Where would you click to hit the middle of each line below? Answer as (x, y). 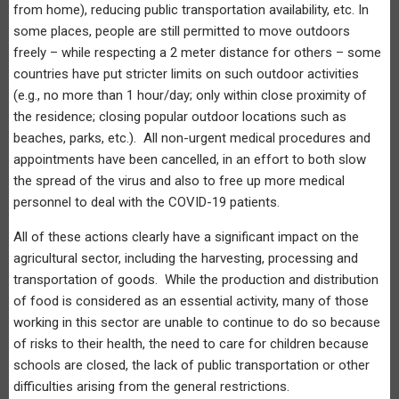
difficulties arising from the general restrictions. (153, 386)
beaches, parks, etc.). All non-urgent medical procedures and (192, 138)
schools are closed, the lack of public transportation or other (191, 365)
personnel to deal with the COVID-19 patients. (150, 202)
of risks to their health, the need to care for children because (191, 343)
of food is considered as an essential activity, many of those (191, 301)
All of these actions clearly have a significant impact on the (186, 236)
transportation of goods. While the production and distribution (196, 279)
